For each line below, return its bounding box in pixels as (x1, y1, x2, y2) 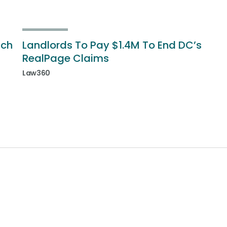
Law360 (22, 68, 50, 78)
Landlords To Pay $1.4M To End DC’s (22, 38, 202, 52)
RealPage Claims (22, 51, 109, 65)
